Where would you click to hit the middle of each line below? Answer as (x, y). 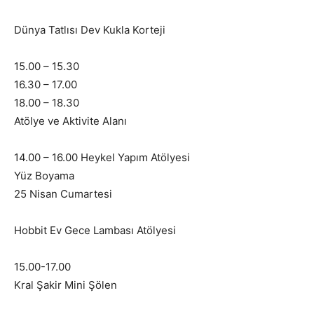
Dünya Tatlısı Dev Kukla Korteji (90, 30)
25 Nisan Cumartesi (63, 194)
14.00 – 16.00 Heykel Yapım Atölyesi (102, 158)
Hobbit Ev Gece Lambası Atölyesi (95, 231)
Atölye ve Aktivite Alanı (70, 121)
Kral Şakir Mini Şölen (66, 285)
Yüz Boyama (44, 176)
